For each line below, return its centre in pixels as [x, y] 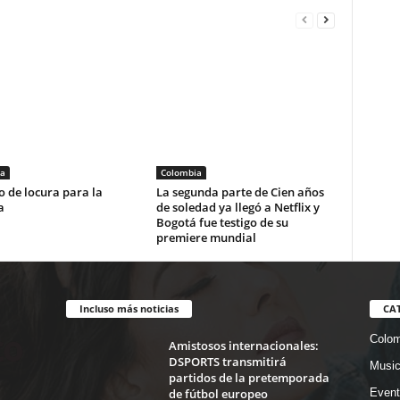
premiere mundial [206, 238]
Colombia [181, 173]
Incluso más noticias [129, 309]
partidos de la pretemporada [249, 378]
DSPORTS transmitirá [227, 362]
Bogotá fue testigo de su [222, 223]
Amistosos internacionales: [243, 346]
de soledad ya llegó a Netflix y [237, 208]
